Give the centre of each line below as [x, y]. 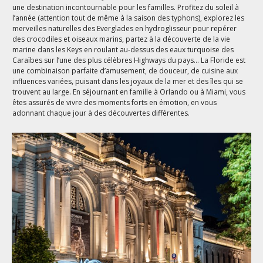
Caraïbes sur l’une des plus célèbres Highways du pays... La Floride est [129, 60]
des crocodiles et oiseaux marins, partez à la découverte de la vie [122, 39]
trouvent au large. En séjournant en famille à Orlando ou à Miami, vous [129, 92]
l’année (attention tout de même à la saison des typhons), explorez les [129, 18]
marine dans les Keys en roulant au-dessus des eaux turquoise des [123, 50]
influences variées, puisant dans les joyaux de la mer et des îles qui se [128, 82]
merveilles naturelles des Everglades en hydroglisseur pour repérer [125, 29]
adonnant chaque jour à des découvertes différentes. [101, 113]
